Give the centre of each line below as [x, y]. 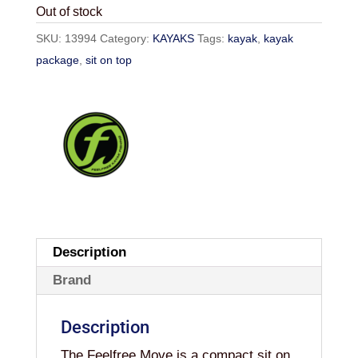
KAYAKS [173, 39]
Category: [126, 39]
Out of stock [69, 12]
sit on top [108, 60]
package [57, 60]
